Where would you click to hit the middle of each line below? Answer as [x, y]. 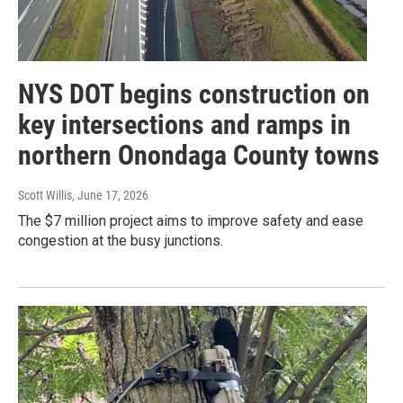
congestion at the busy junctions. [121, 241]
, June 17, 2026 [110, 196]
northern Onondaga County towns [199, 156]
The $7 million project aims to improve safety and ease [191, 221]
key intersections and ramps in [184, 125]
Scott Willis [45, 196]
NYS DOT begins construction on [194, 94]
